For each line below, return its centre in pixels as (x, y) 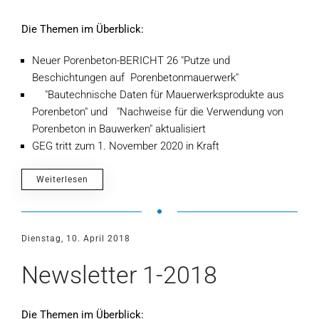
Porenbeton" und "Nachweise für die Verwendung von (158, 112)
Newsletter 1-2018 (119, 275)
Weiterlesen (62, 179)
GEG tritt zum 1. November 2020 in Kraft (126, 146)
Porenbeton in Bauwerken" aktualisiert (119, 129)
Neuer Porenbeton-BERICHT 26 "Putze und (131, 61)
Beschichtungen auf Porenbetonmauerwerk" (135, 78)
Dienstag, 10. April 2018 (76, 239)
